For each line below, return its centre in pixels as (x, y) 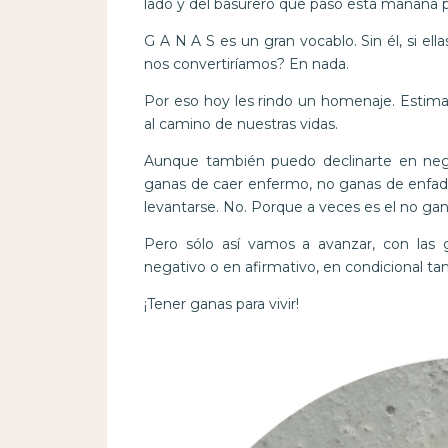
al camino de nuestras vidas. (240, 124)
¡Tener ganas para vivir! (221, 304)
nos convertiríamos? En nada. (246, 64)
